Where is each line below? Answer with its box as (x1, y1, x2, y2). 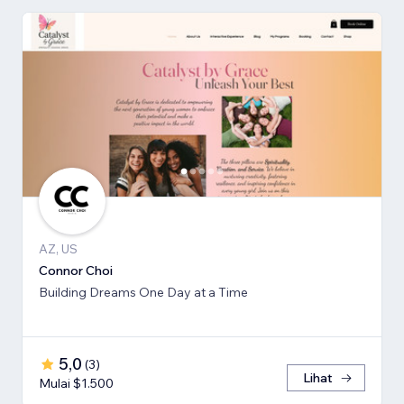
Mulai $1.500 (39, 374, 114, 391)
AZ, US (39, 240, 78, 257)
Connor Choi (39, 262, 113, 279)
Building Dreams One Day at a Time (39, 283, 248, 300)
